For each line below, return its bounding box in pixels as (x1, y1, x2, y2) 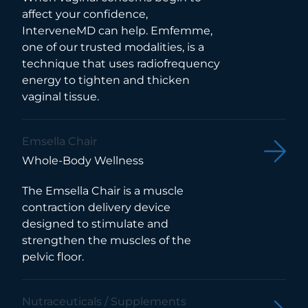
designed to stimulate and (22, 217, 168, 230)
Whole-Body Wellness (22, 153, 144, 167)
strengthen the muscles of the (22, 233, 191, 247)
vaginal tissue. (22, 89, 99, 103)
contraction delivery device (22, 200, 170, 214)
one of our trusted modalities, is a (22, 40, 204, 54)
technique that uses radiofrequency (22, 56, 220, 70)
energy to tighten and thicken (22, 73, 190, 87)
